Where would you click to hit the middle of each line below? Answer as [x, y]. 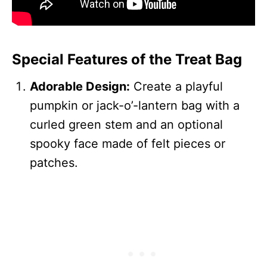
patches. [54, 162]
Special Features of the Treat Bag [127, 59]
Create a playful [176, 86]
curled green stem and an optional [126, 124]
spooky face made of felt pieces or [128, 143]
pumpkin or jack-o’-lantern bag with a [135, 105]
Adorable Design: [80, 86]
